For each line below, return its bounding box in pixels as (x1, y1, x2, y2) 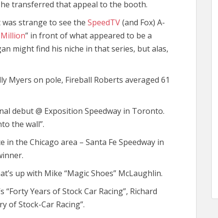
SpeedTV (88, 17, 120, 28)
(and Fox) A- (120, 17, 165, 28)
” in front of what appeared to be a (25, 30, 152, 41)
